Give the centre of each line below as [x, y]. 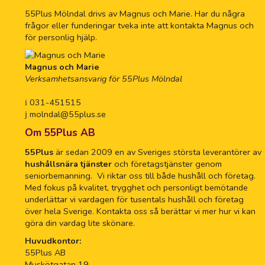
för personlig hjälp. [61, 38]
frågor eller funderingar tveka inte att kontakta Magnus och [139, 26]
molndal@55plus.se [67, 114]
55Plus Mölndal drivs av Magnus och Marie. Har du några [135, 14]
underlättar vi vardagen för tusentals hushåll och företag [134, 200]
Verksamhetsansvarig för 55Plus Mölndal [104, 79]
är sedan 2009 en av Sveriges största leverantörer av [157, 152]
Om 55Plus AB [60, 133]
